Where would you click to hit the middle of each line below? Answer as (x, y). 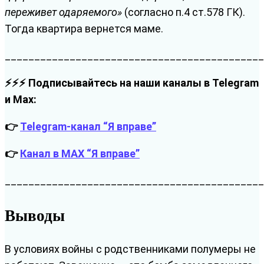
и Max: (21, 99)
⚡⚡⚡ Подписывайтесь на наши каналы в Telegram (132, 82)
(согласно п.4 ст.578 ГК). (184, 12)
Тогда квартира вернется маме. (84, 28)
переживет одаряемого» (63, 12)
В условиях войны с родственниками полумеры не (130, 249)
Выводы (35, 215)
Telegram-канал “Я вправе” (88, 126)
